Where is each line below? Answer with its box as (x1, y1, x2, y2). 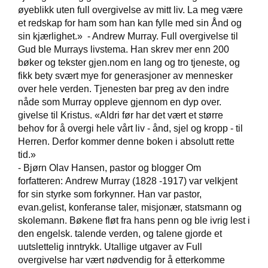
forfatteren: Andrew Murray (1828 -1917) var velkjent (18, 175, 237, 186)
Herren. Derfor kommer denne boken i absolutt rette (18, 136, 234, 147)
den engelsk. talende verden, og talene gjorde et (18, 228, 222, 239)
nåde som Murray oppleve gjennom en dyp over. (18, 96, 221, 107)
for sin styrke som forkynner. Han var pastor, (18, 188, 202, 199)
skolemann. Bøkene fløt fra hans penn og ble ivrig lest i (18, 215, 250, 226)
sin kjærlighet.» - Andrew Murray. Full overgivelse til (18, 31, 238, 41)
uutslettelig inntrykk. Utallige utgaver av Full (18, 241, 202, 252)
